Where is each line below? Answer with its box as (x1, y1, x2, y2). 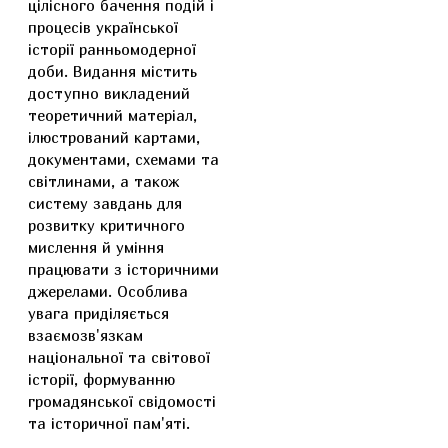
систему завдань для (28, 194, 182, 212)
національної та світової (28, 348, 210, 366)
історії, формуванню (28, 370, 175, 388)
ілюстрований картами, (28, 128, 200, 146)
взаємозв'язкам (28, 326, 143, 344)
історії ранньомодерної (28, 40, 196, 58)
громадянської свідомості (28, 392, 216, 410)
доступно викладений (28, 84, 190, 102)
